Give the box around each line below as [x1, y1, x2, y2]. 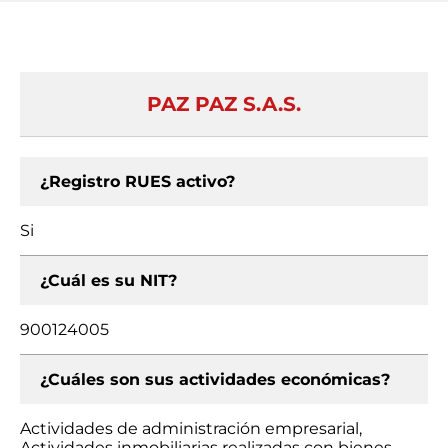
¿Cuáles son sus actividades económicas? [40, 370, 390, 389]
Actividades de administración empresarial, [20, 419, 362, 438]
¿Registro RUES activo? [40, 172, 235, 191]
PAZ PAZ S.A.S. [147, 92, 301, 116]
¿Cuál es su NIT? [40, 271, 177, 290]
